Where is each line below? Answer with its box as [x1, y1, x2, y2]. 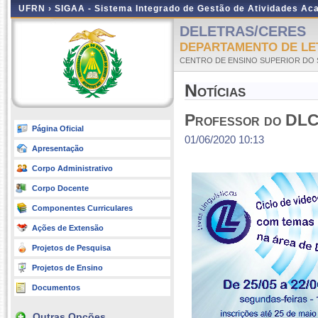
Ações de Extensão [32, 224, 104, 232]
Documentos [32, 283, 80, 292]
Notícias [185, 81, 246, 100]
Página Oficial [32, 124, 84, 133]
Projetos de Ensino [32, 263, 103, 272]
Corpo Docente [32, 184, 89, 192]
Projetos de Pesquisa [32, 243, 111, 252]
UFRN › [18, 4, 55, 13]
